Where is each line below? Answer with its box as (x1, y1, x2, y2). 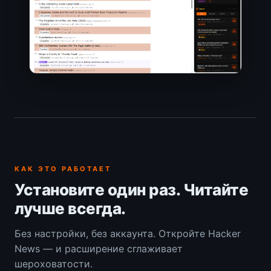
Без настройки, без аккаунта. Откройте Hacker (15, 227, 241, 240)
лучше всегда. (15, 198, 126, 218)
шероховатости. (15, 257, 93, 270)
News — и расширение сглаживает (15, 242, 183, 255)
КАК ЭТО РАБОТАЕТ (15, 164, 111, 173)
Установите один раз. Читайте (15, 180, 248, 199)
